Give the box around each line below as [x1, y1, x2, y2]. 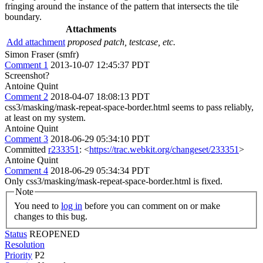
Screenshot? [5, 70, 49, 80]
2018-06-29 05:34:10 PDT [50, 134, 150, 144]
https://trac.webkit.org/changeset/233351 [89, 144, 239, 154]
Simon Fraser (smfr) [5, 49, 79, 59]
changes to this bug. [14, 211, 87, 221]
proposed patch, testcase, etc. [68, 37, 176, 47]
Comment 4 [5, 166, 48, 176]
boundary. [5, 12, 42, 22]
